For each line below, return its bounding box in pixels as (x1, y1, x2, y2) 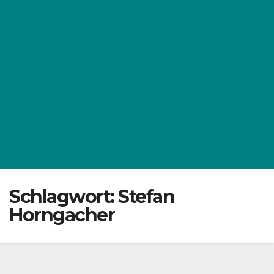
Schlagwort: (9, 185, 118, 209)
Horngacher (9, 204, 114, 227)
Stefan (118, 185, 174, 209)
